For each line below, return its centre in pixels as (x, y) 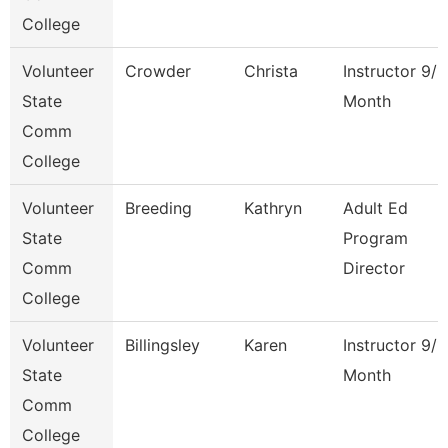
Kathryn (273, 208)
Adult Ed (375, 208)
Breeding (158, 208)
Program (375, 238)
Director (374, 268)
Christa (271, 71)
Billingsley (162, 345)
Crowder (158, 71)
